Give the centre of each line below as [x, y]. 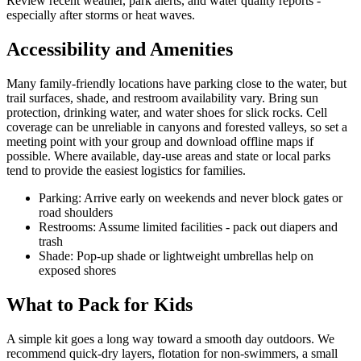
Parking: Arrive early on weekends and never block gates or [191, 197]
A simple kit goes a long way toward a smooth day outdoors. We [170, 338]
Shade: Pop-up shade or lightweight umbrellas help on [176, 255]
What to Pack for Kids [100, 304]
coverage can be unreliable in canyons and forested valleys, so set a [177, 127]
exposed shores [77, 270]
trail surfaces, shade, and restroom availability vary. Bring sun [162, 98]
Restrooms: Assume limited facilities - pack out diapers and [188, 226]
